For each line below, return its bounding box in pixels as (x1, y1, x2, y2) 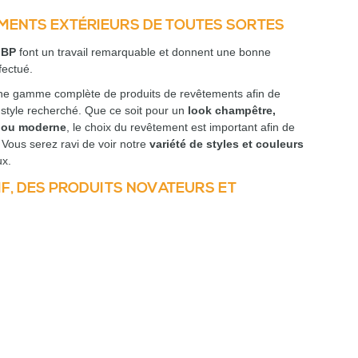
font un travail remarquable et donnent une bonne (15, 46, 271, 58)
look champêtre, (187, 104, 276, 117)
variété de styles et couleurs (149, 137, 304, 150)
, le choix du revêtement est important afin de (66, 121, 295, 133)
